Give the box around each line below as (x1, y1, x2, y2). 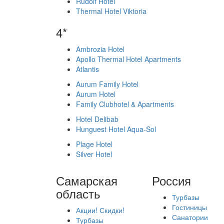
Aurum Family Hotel (76, 79, 138, 89)
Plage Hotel (76, 139, 112, 149)
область (56, 184, 100, 202)
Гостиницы (171, 202, 207, 212)
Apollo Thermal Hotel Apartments (76, 54, 181, 64)
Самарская (56, 171, 117, 189)
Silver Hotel (76, 149, 112, 159)
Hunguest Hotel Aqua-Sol (76, 124, 156, 134)
